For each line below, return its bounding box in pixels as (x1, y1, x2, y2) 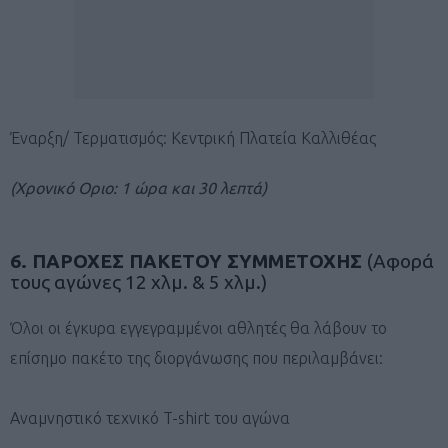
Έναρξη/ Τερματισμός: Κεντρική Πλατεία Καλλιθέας (10, 128, 376, 147)
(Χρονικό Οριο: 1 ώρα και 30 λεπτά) (10, 178, 267, 197)
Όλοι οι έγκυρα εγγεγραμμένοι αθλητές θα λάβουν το (10, 318, 387, 337)
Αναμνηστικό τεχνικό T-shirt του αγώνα (10, 408, 290, 427)
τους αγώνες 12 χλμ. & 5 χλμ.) (10, 270, 267, 293)
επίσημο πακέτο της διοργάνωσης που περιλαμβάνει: (10, 348, 383, 367)
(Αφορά (367, 249, 434, 272)
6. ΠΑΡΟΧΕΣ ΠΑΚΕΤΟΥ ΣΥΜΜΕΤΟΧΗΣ (10, 249, 367, 272)
